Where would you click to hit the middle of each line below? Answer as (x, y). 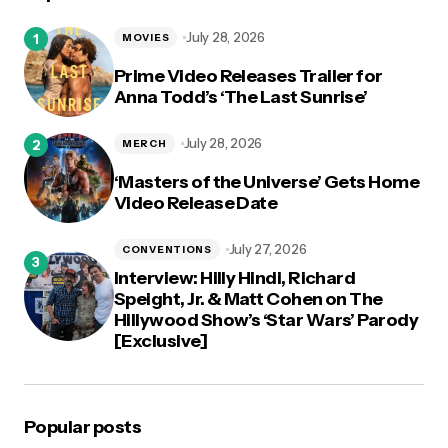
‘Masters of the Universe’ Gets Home (267, 181)
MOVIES (146, 37)
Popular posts (82, 427)
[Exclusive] (161, 341)
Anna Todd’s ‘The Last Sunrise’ (241, 96)
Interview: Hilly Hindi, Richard (235, 278)
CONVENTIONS (167, 249)
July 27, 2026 (267, 249)
